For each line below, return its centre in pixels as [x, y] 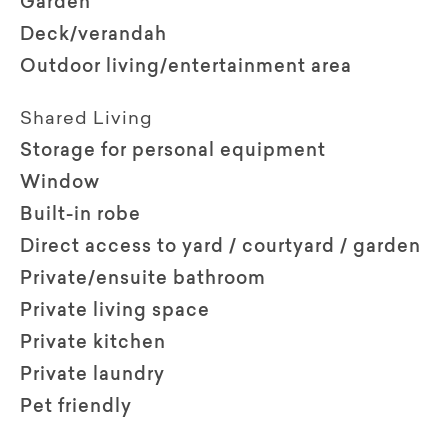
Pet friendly [76, 407]
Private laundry [92, 375]
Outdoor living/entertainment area [186, 67]
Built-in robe [80, 215]
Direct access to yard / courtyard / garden [220, 247]
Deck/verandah [93, 35]
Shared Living [86, 119]
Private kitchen [93, 343]
